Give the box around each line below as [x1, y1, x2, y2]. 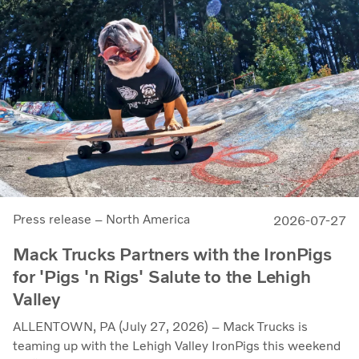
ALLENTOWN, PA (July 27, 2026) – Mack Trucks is [13, 319, 308, 335]
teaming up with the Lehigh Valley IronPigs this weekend [13, 338, 341, 354]
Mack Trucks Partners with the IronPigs [13, 244, 332, 266]
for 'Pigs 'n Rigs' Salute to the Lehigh [13, 266, 311, 288]
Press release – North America [13, 212, 190, 228]
